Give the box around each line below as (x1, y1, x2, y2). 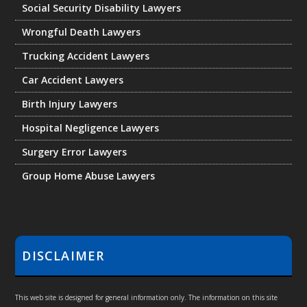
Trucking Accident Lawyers (22, 49, 150, 63)
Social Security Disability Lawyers (22, 1, 182, 15)
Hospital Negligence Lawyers (22, 121, 160, 135)
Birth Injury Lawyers (22, 97, 118, 111)
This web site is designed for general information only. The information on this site (15, 293, 278, 303)
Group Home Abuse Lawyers (22, 169, 156, 183)
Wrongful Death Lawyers (22, 25, 141, 39)
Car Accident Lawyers (22, 73, 124, 87)
